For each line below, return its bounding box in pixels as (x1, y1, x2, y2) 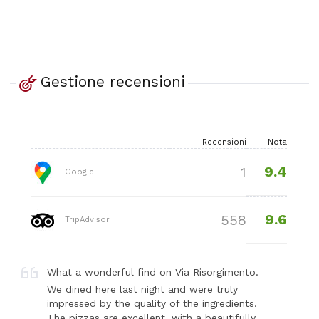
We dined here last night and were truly (47, 283, 239, 295)
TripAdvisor (62, 214, 110, 224)
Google (62, 167, 95, 177)
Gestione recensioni (40, 73, 185, 91)
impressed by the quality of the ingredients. (47, 297, 258, 309)
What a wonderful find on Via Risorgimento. (47, 266, 259, 278)
